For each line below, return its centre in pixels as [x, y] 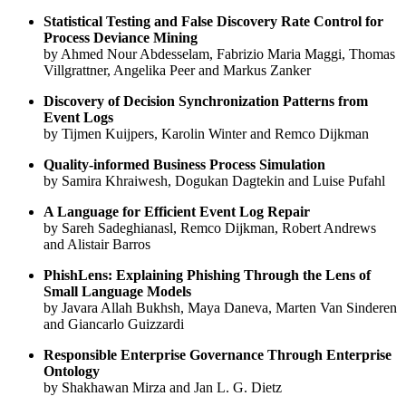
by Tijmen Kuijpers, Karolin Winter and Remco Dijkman [206, 134]
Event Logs [78, 118]
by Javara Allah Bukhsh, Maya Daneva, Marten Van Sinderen [220, 308]
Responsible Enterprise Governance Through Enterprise [217, 355]
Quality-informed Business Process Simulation [184, 165]
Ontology [72, 372]
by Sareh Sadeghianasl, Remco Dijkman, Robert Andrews [210, 228]
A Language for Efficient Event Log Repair [177, 212]
